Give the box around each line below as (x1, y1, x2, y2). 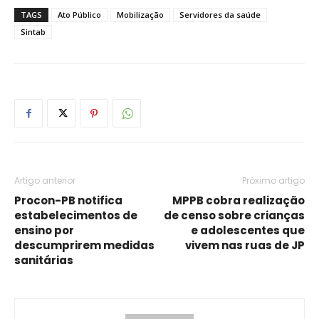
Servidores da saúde (179, 9, 261, 21)
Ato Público (58, 9, 101, 21)
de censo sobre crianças (164, 208, 305, 224)
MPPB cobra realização (172, 193, 305, 209)
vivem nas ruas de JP (185, 238, 305, 253)
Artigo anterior (14, 174, 75, 187)
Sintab (21, 26, 46, 38)
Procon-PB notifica (14, 193, 122, 209)
